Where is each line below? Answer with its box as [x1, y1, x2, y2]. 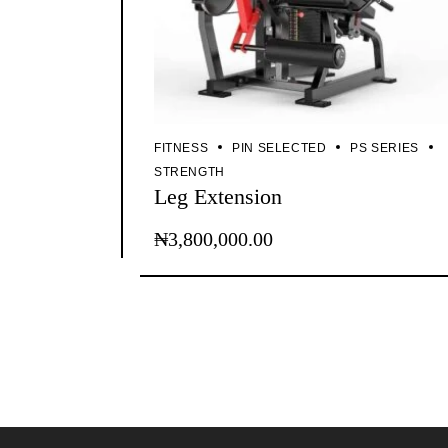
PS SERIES [350, 140, 419, 155]
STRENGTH [154, 164, 225, 179]
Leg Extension [154, 184, 282, 210]
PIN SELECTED [232, 140, 327, 155]
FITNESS [154, 140, 209, 155]
